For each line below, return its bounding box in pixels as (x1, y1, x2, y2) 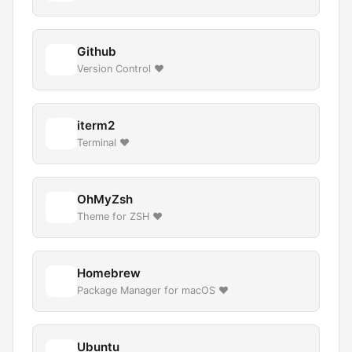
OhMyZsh (77, 192, 133, 207)
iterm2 (77, 118, 115, 133)
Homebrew (77, 266, 141, 280)
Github (77, 44, 116, 59)
